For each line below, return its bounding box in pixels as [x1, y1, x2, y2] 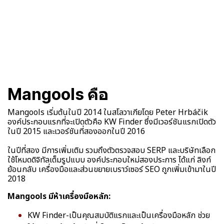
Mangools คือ [7, 84, 108, 104]
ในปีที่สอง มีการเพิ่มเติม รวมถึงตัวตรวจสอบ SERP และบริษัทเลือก [7, 144, 215, 156]
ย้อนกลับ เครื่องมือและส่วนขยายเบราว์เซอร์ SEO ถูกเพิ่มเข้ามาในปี [7, 163, 216, 175]
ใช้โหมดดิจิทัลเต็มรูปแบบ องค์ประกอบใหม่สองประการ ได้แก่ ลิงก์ [7, 153, 211, 166]
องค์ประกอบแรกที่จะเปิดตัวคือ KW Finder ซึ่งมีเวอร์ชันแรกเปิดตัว [7, 115, 216, 128]
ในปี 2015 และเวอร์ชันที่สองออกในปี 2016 [7, 125, 145, 137]
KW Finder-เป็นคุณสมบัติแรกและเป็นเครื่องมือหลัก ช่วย [27, 209, 210, 221]
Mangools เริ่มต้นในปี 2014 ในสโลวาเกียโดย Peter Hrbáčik [7, 106, 208, 118]
